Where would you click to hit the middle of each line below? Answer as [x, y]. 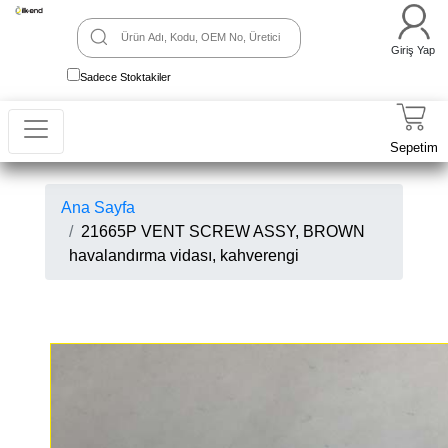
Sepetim [414, 147]
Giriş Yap [413, 50]
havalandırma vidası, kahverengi [184, 255]
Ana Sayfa [98, 207]
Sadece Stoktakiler [126, 77]
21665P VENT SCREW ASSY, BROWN [223, 231]
